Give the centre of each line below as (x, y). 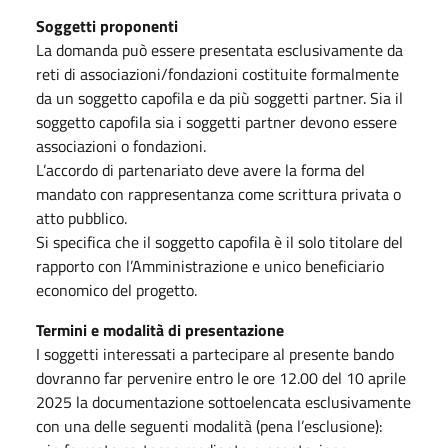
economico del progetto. (116, 289)
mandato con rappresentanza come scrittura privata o (218, 193)
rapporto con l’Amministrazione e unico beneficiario (210, 265)
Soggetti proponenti (107, 25)
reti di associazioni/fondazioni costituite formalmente (217, 73)
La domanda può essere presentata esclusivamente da (219, 49)
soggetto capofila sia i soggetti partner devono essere (216, 121)
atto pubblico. (83, 217)
